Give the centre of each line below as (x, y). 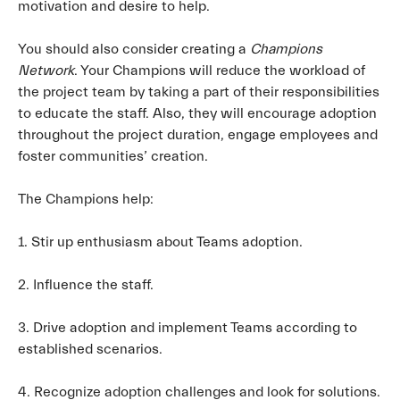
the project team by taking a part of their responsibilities (199, 92)
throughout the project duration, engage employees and (198, 134)
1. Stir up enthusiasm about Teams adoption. (160, 242)
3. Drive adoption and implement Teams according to (187, 327)
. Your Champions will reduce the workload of (220, 70)
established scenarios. (90, 349)
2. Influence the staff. (86, 284)
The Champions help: (86, 199)
